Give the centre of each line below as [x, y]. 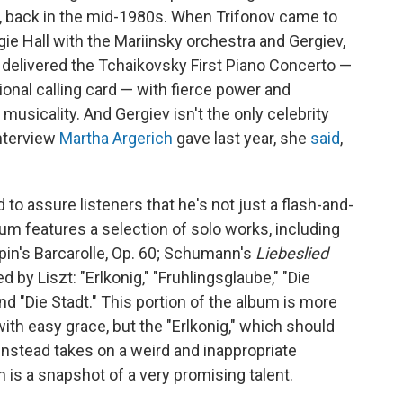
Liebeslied [292, 253]
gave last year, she [242, 138]
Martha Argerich [116, 138]
